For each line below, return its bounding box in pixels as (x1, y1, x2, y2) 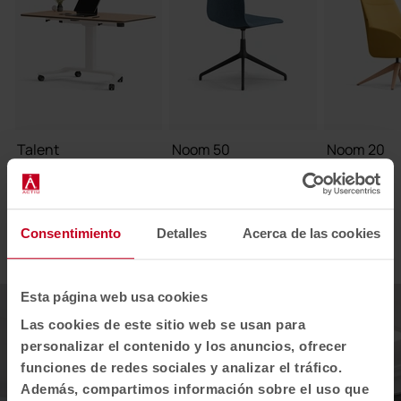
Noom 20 (327, 139, 385, 159)
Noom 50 (172, 139, 230, 159)
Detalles (156, 225, 208, 241)
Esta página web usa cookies (21, 288, 208, 304)
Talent (17, 139, 59, 159)
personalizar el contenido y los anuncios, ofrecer (21, 338, 347, 354)
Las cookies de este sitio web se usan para (21, 317, 305, 333)
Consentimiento (21, 225, 122, 241)
